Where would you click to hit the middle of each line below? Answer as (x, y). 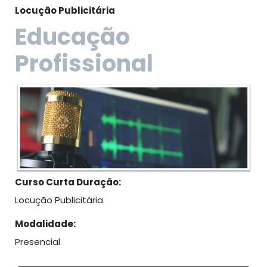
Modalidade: (45, 224)
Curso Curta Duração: (68, 182)
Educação (72, 36)
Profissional (84, 63)
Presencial (38, 242)
